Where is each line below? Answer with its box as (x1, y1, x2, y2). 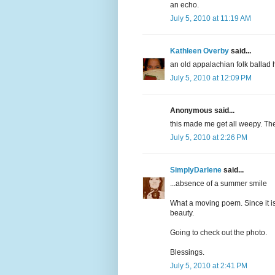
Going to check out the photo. (170, 228, 267, 238)
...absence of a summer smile (170, 179, 267, 188)
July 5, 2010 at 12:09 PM (170, 74, 252, 83)
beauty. (170, 209, 194, 218)
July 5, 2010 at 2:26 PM (170, 133, 247, 142)
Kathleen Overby (170, 47, 229, 56)
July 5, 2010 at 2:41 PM (170, 261, 247, 271)
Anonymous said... (170, 106, 234, 115)
